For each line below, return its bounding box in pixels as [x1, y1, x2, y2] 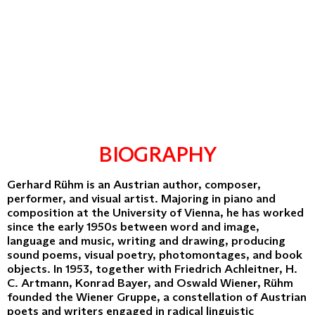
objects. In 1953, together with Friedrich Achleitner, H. [7, 261, 297, 276]
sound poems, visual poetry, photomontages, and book [7, 247, 302, 262]
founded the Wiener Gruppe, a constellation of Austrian [7, 289, 307, 304]
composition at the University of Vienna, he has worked [7, 205, 304, 220]
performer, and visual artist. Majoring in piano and [7, 191, 276, 206]
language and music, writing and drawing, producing [7, 233, 285, 248]
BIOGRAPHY [98, 141, 217, 167]
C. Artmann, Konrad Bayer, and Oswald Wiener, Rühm [7, 275, 293, 290]
